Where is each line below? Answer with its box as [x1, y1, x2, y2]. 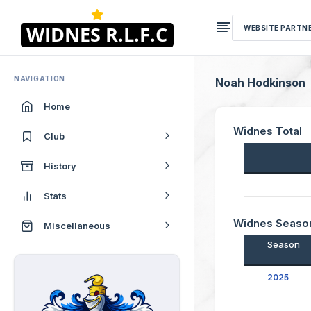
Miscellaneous [44, 219, 110, 231]
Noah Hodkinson [215, 76, 305, 90]
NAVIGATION [14, 74, 65, 83]
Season [267, 239, 300, 250]
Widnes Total [233, 124, 302, 137]
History [44, 160, 76, 171]
